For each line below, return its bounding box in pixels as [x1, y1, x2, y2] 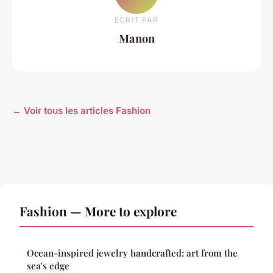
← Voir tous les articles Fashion [12, 104, 151, 116]
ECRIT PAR [115, 15, 158, 25]
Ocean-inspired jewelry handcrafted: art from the [27, 246, 238, 259]
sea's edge [27, 259, 69, 272]
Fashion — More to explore [19, 202, 177, 219]
